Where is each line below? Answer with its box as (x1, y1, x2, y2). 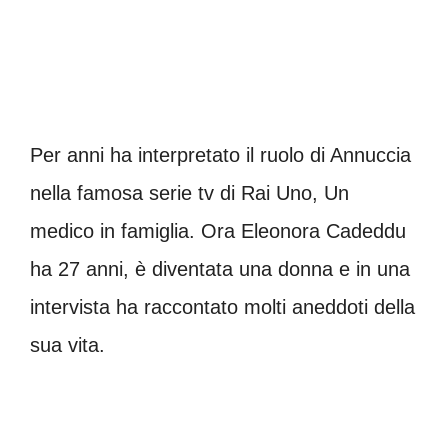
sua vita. (30, 334, 105, 356)
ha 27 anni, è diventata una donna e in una (30, 258, 410, 280)
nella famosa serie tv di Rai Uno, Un (30, 182, 349, 204)
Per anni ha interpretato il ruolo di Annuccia (30, 144, 411, 166)
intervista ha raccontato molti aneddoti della (30, 296, 415, 318)
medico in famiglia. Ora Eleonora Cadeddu (30, 220, 406, 242)
